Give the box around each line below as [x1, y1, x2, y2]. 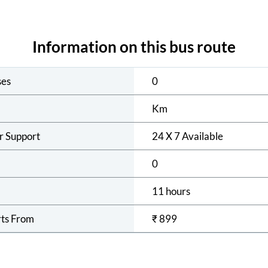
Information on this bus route [32, 38, 236, 56]
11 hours [152, 185, 190, 198]
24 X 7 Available [152, 130, 223, 143]
